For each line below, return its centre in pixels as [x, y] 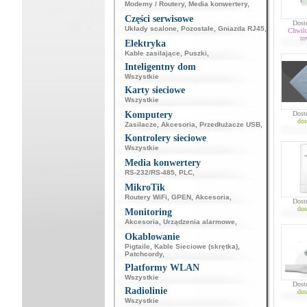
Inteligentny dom [160, 67]
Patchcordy [143, 254]
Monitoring [148, 212]
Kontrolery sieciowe [165, 138]
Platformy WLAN [162, 268]
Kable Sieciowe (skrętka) [196, 246]
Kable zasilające [152, 53]
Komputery [148, 115]
